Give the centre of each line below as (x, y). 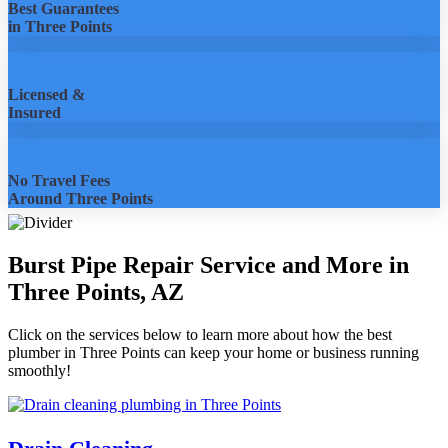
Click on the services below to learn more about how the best (200, 335)
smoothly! (39, 371)
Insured (34, 113)
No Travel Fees (59, 181)
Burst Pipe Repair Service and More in (208, 265)
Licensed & (46, 95)
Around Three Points (80, 199)
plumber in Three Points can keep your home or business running (213, 353)
